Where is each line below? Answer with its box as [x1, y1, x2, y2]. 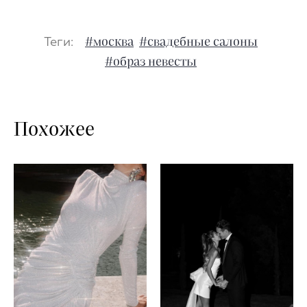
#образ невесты [105, 56, 197, 69]
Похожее [14, 121, 95, 140]
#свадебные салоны [139, 36, 258, 49]
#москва [85, 36, 134, 49]
